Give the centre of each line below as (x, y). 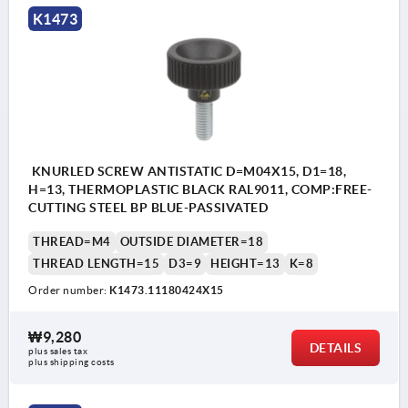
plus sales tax (58, 352)
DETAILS (335, 348)
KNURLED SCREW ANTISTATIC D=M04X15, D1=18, (187, 172)
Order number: (69, 291)
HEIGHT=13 (245, 264)
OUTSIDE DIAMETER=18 (191, 242)
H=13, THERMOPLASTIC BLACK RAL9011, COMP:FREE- (200, 190)
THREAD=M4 (72, 242)
